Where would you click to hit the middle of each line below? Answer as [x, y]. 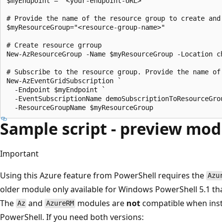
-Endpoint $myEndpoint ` [56, 89]
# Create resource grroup [54, 45]
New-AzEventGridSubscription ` [64, 81]
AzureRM [60, 203]
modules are [101, 203]
